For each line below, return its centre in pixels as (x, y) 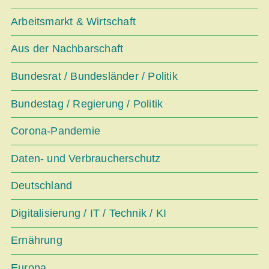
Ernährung (37, 240)
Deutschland (42, 186)
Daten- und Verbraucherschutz (86, 158)
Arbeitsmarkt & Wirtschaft (73, 21)
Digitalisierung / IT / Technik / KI (89, 213)
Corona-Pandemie (56, 131)
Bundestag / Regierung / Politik (87, 104)
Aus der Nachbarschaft (67, 49)
